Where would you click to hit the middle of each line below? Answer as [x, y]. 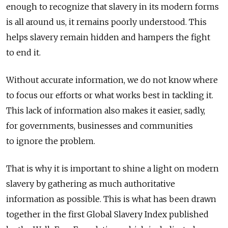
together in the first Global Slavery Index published [107, 215]
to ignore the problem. [51, 141]
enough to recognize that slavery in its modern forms [112, 7]
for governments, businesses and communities [99, 126]
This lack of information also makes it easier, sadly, [106, 111]
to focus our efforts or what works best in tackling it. [110, 95]
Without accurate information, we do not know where [112, 80]
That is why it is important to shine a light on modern [112, 169]
